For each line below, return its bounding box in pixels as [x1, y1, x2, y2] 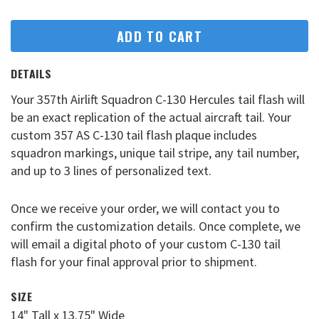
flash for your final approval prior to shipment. [11, 253, 257, 270]
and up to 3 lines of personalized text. [11, 162, 211, 179]
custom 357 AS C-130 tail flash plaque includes [11, 127, 257, 144]
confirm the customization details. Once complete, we [11, 217, 300, 234]
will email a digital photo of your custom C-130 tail [11, 235, 281, 252]
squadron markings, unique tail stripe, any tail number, [11, 145, 299, 162]
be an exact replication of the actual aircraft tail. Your [11, 109, 291, 126]
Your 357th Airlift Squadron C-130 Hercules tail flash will [11, 91, 305, 108]
